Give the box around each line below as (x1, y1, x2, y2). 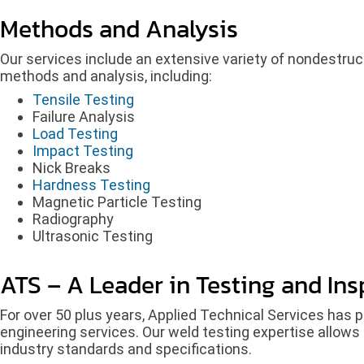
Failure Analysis (32, 107, 135, 125)
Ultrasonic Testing (32, 227, 153, 245)
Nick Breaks (32, 158, 110, 176)
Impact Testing (32, 141, 133, 159)
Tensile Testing (32, 90, 134, 108)
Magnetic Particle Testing (32, 193, 201, 210)
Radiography (32, 210, 114, 227)
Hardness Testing (32, 175, 150, 193)
